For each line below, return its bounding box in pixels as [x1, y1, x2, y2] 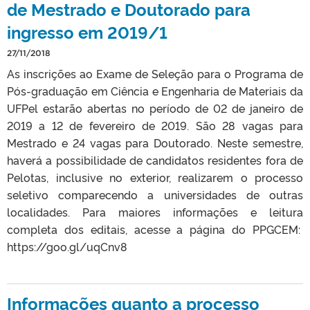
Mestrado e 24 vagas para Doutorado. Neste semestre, [7, 134, 303, 150]
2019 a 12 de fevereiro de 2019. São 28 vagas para [7, 117, 303, 133]
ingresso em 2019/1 [7, 19, 167, 43]
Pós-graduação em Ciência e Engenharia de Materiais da [7, 82, 303, 98]
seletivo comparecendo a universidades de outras [7, 186, 303, 202]
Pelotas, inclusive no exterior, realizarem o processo [7, 169, 303, 185]
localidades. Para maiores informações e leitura [7, 203, 303, 219]
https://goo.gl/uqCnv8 [7, 238, 127, 254]
